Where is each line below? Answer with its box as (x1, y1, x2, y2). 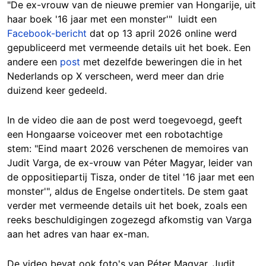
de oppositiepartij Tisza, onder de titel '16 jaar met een (7, 171, 254, 183)
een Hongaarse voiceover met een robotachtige (7, 128, 223, 140)
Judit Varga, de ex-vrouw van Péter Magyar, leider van (7, 157, 252, 169)
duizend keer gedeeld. (7, 84, 107, 96)
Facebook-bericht (7, 27, 87, 39)
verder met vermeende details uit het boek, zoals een (7, 199, 247, 211)
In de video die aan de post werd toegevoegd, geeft (7, 114, 242, 126)
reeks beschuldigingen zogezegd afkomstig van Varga (7, 214, 252, 226)
